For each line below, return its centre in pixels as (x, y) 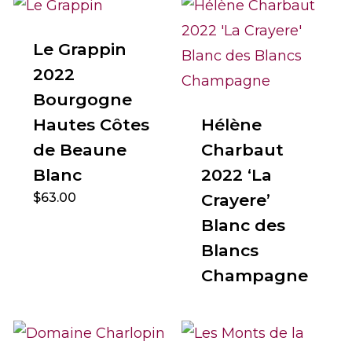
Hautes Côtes (91, 125)
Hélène (231, 125)
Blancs (229, 251)
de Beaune (79, 150)
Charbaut (242, 150)
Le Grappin (79, 49)
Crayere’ (235, 200)
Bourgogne (82, 100)
